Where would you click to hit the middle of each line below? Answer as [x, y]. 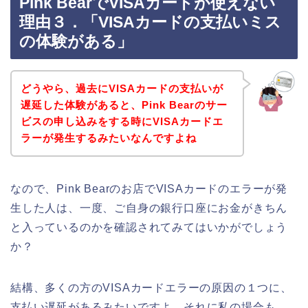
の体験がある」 [76, 42]
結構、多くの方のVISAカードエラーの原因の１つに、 [151, 287]
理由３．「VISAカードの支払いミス [150, 22]
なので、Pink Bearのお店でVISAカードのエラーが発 [149, 188]
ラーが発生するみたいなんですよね [108, 137]
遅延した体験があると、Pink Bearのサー [124, 104]
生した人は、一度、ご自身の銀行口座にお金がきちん [149, 208]
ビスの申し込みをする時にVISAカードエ [122, 121]
